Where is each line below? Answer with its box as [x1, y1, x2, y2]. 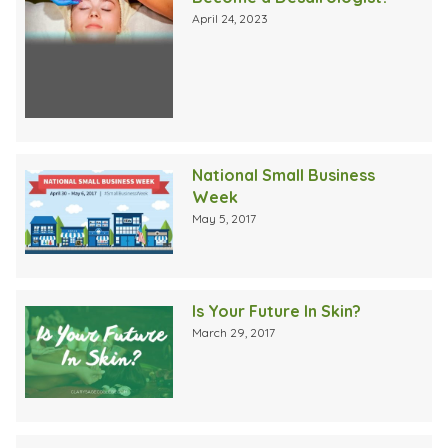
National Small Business [192, 165, 376, 186]
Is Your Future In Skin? [192, 301, 362, 322]
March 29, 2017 [192, 325, 276, 341]
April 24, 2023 [192, 11, 269, 27]
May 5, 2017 [192, 211, 257, 227]
